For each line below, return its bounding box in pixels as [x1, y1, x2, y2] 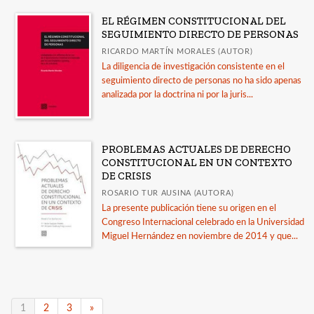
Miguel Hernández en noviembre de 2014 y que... [102, 232, 299, 242]
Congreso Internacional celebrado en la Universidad [102, 218, 305, 228]
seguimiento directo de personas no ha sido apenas [102, 76, 302, 86]
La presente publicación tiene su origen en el [102, 204, 277, 214]
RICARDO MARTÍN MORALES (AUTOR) [102, 48, 253, 56]
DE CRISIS [102, 170, 152, 183]
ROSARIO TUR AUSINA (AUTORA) [102, 189, 234, 198]
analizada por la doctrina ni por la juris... [102, 90, 254, 100]
